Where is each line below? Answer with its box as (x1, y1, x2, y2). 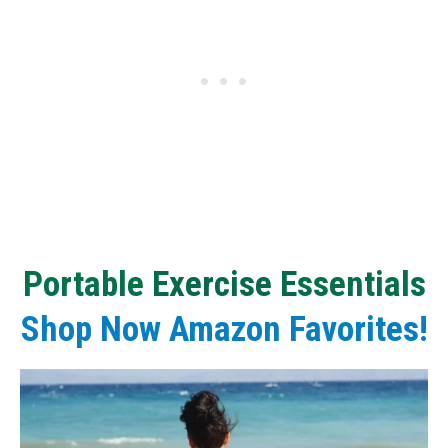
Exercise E (151, 263, 297, 305)
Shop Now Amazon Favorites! (20, 308, 428, 350)
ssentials (296, 263, 426, 305)
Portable (22, 263, 144, 305)
